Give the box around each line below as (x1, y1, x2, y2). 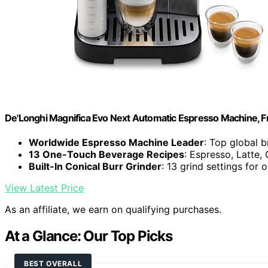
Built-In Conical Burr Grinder (29, 160, 162, 173)
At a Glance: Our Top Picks (5, 227, 172, 245)
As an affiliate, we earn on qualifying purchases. (5, 203, 221, 216)
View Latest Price (5, 182, 84, 194)
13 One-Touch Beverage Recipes (29, 148, 184, 161)
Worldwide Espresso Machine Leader (29, 136, 204, 149)
